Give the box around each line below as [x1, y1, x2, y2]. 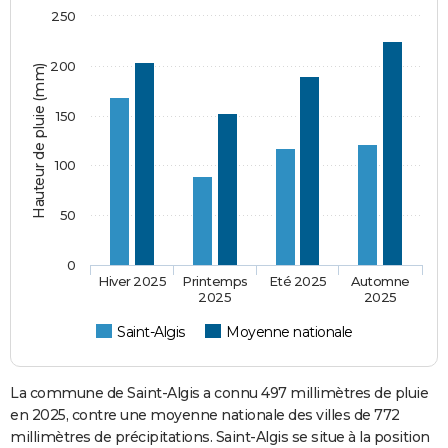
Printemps [182, 272, 249, 289]
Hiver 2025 [98, 272, 167, 289]
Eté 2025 [268, 272, 328, 289]
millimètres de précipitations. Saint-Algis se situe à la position [10, 427, 430, 446]
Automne [350, 272, 411, 289]
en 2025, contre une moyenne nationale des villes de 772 [10, 405, 400, 424]
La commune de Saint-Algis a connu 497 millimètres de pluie [10, 383, 428, 402]
